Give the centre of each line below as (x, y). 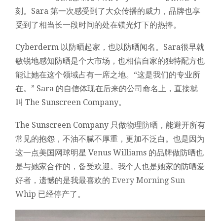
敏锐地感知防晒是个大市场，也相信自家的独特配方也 (110, 61)
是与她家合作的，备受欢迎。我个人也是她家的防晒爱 (110, 166)
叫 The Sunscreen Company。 (71, 103)
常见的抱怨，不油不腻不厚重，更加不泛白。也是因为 (110, 139)
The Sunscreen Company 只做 (71, 125)
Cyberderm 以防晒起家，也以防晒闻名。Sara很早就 (110, 47)
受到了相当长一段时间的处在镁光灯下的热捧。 (98, 25)
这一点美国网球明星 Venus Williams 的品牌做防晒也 (110, 152)
